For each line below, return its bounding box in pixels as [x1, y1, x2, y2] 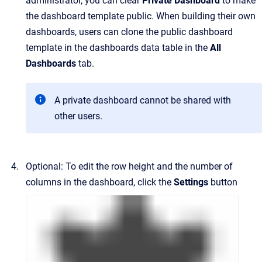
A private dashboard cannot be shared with [54, 95, 231, 106]
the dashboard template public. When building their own [26, 11, 256, 22]
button [208, 177, 237, 188]
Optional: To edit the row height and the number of [26, 161, 233, 172]
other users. [54, 111, 102, 122]
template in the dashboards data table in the [26, 42, 210, 53]
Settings [174, 177, 208, 188]
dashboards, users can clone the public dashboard [26, 26, 233, 37]
